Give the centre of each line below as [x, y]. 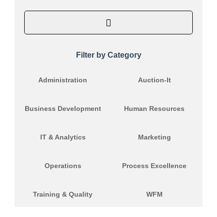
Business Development [63, 108]
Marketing [154, 137]
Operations [63, 166]
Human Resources [154, 108]
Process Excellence [154, 166]
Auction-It [154, 80]
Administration [63, 80]
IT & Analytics [63, 137]
